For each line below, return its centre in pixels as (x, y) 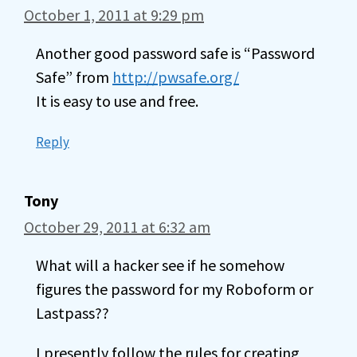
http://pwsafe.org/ (176, 77)
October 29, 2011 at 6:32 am (117, 227)
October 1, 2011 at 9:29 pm (114, 15)
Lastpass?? (73, 313)
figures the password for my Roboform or (175, 289)
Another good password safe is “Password (175, 53)
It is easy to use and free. (117, 101)
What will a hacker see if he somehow (160, 265)
